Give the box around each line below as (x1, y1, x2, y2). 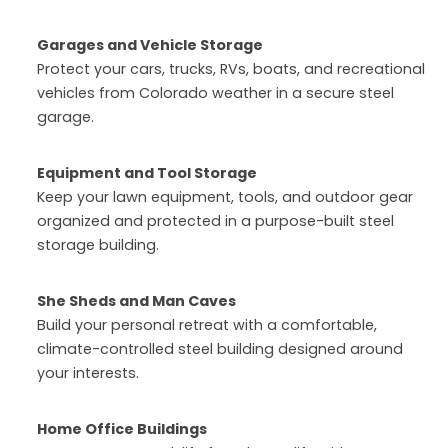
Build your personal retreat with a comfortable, (37, 315, 377, 336)
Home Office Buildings (37, 419, 207, 440)
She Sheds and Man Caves (37, 291, 236, 312)
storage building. (37, 235, 159, 256)
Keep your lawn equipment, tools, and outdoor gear (37, 187, 413, 208)
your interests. (37, 363, 139, 384)
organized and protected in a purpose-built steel (37, 211, 394, 232)
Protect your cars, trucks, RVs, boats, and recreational (37, 59, 425, 80)
